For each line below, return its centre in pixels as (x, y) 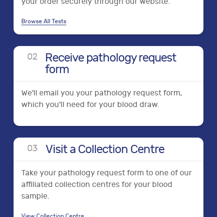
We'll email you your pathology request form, (102, 93)
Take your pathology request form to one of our (107, 173)
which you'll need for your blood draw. (90, 105)
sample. (35, 196)
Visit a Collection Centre (105, 149)
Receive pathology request (111, 58)
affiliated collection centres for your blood (97, 185)
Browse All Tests (44, 21)
